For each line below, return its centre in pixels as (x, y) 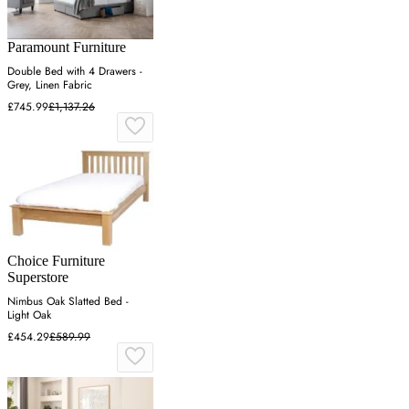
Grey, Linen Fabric (50, 84)
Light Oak (29, 315)
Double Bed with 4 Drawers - (75, 71)
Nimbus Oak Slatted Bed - (68, 302)
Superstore (38, 278)
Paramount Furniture (67, 47)
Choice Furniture (56, 261)
